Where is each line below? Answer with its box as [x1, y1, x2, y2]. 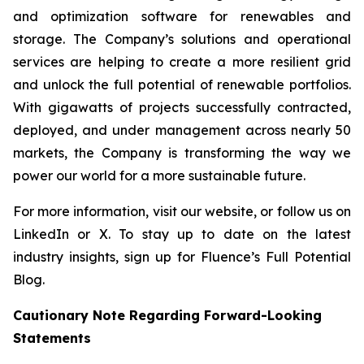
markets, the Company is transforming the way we [13, 145, 351, 162]
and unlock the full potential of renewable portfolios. [13, 76, 351, 93]
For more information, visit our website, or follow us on [13, 203, 351, 220]
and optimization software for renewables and [13, 8, 351, 25]
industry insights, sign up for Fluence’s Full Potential [13, 249, 351, 266]
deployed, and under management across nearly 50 [13, 122, 351, 139]
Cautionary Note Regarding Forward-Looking [13, 307, 322, 324]
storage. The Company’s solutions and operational [13, 31, 351, 48]
